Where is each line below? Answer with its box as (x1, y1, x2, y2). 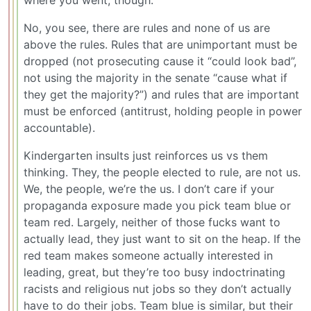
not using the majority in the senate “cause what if (24, 71, 287, 85)
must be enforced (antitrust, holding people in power (24, 104, 302, 119)
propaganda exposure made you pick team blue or (24, 199, 291, 213)
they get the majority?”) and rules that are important (24, 87, 299, 102)
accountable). (24, 121, 95, 135)
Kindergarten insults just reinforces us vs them (24, 149, 268, 163)
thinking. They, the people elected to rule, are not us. (24, 165, 301, 180)
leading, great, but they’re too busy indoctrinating (24, 265, 285, 280)
